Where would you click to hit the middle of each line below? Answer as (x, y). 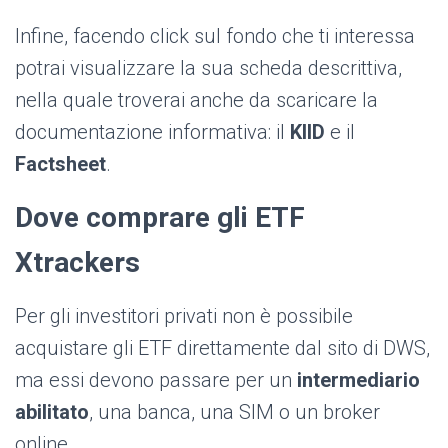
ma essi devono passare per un (156, 380)
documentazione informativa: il (152, 132)
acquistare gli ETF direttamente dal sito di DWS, (222, 348)
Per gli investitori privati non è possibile (184, 316)
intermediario (358, 380)
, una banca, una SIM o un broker (234, 412)
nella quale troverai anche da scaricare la (196, 100)
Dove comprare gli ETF (160, 218)
